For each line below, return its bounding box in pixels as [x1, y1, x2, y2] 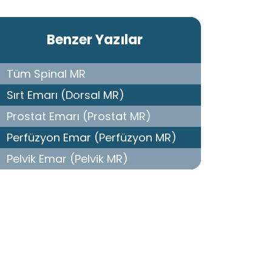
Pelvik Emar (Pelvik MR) [7, 151, 128, 166]
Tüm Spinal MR [7, 66, 86, 81]
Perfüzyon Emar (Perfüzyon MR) [7, 130, 177, 145]
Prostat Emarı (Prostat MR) [7, 109, 151, 124]
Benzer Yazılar [47, 30, 143, 49]
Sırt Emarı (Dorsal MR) [7, 87, 124, 103]
